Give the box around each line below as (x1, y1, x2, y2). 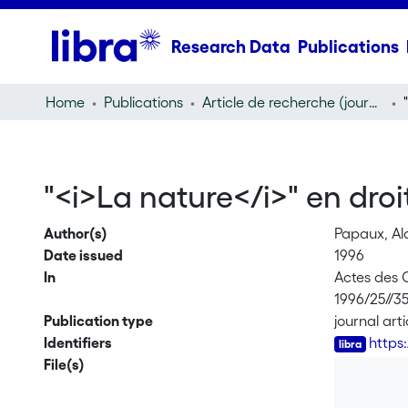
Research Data (170, 36, 291, 56)
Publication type (43, 312, 153, 329)
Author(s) (43, 225, 107, 241)
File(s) (43, 356, 85, 372)
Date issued (43, 247, 123, 263)
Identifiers (43, 334, 112, 351)
